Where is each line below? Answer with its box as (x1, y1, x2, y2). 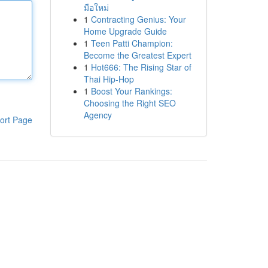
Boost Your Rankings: (90, 85, 172, 97)
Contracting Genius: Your (90, 13, 186, 25)
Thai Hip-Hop (83, 73, 134, 85)
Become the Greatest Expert (83, 49, 191, 61)
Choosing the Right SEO (83, 97, 176, 109)
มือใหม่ (83, 1, 109, 13)
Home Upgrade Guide (83, 25, 167, 37)
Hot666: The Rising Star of (90, 61, 191, 73)
